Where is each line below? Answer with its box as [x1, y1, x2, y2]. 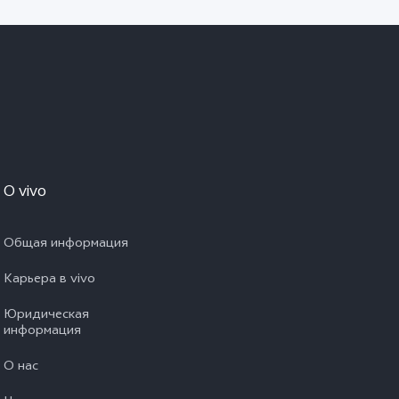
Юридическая [4, 305, 89, 327]
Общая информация [4, 233, 128, 256]
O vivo [4, 180, 46, 206]
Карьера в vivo [4, 269, 95, 291]
